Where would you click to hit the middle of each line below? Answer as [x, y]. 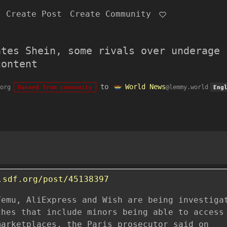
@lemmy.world [187, 87]
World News [145, 87]
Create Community [110, 14]
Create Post [34, 14]
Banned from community [55, 87]
